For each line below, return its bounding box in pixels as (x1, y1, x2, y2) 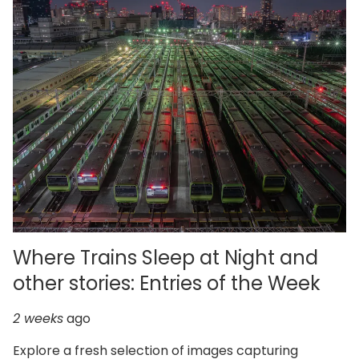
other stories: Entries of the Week (13, 269, 321, 296)
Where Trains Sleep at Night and (13, 244, 318, 271)
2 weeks (13, 309, 63, 328)
